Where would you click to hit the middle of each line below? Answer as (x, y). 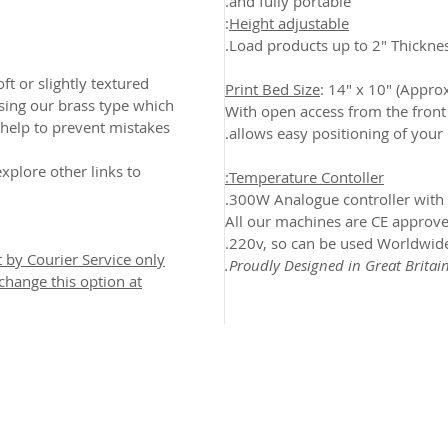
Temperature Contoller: (306, 176)
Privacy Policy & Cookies (310, 388)
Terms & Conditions (145, 388)
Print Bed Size (272, 88)
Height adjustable (289, 22)
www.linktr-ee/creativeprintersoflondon (228, 407)
